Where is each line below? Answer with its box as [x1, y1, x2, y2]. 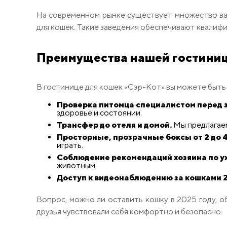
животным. [57, 161, 97, 171]
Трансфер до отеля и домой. [57, 120, 172, 130]
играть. [57, 140, 83, 150]
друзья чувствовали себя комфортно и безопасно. [36, 207, 222, 217]
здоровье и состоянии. [57, 108, 142, 118]
